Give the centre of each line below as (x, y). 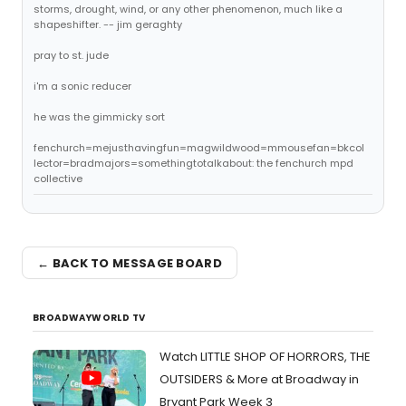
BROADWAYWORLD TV (89, 318)
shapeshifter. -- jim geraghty (108, 24)
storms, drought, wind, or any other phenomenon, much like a (188, 9)
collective (58, 179)
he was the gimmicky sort (99, 117)
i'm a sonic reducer (82, 86)
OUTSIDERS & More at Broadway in (259, 379)
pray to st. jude (71, 55)
